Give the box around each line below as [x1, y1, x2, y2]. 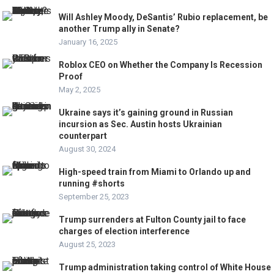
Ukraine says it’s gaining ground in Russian [59, 108, 234, 118]
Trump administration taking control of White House [59, 262, 272, 273]
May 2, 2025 [59, 85, 101, 95]
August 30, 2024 [59, 144, 116, 154]
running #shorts [59, 179, 125, 189]
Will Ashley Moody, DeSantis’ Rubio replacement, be [59, 12, 268, 23]
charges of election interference [59, 226, 190, 237]
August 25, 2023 [59, 240, 116, 250]
